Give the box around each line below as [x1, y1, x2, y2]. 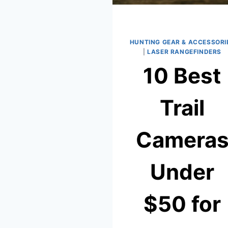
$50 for [144, 191, 221, 217]
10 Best [142, 63, 221, 89]
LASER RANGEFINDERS [147, 48, 221, 56]
